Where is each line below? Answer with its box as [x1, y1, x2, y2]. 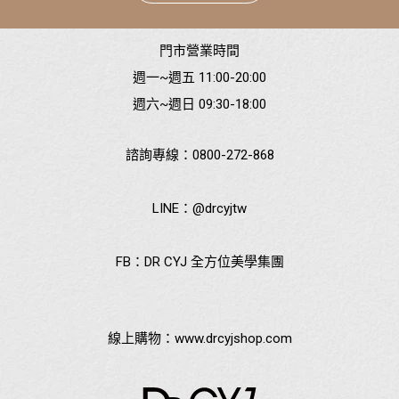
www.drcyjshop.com [174, 330, 292, 346]
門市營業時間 [159, 43, 240, 60]
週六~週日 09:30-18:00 [133, 96, 266, 113]
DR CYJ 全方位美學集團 [143, 253, 284, 270]
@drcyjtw [192, 199, 247, 216]
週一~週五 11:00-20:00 [133, 69, 266, 86]
